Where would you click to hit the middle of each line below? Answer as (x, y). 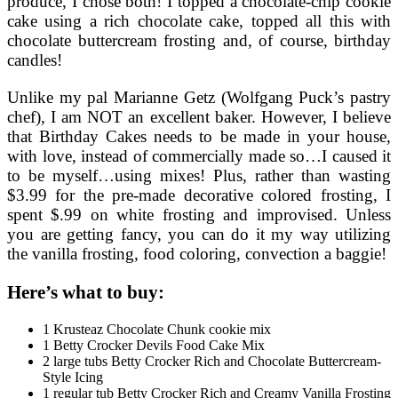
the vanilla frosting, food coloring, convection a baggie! (197, 253)
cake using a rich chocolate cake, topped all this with (199, 21)
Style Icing (73, 378)
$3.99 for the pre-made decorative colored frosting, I (199, 195)
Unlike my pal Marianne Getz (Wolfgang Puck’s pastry (199, 97)
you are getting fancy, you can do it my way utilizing (199, 234)
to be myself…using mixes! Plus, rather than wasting (199, 175)
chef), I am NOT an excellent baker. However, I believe (199, 116)
